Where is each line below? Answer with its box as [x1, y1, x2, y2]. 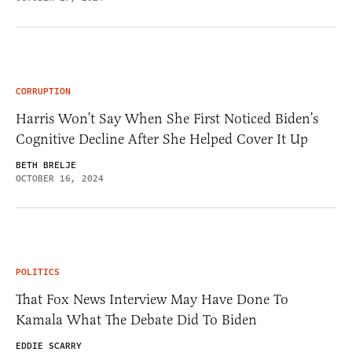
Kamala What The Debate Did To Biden [16, 310, 257, 328]
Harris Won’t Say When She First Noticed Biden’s [16, 109, 318, 127]
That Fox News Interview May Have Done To [16, 290, 288, 308]
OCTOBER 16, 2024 [16, 171, 104, 185]
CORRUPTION [16, 84, 71, 98]
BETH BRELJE [16, 158, 76, 172]
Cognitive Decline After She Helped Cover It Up [16, 130, 308, 148]
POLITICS [16, 265, 60, 279]
